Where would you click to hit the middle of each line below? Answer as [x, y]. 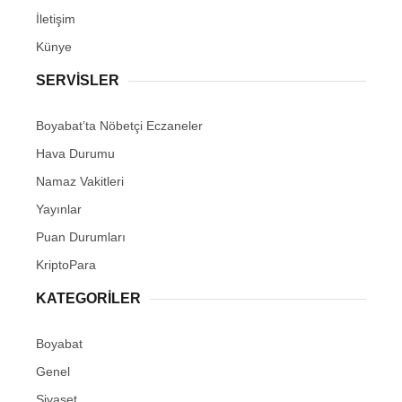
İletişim [56, 19]
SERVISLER [78, 81]
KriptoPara [66, 265]
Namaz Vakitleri [80, 182]
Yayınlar [59, 210]
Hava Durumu [75, 154]
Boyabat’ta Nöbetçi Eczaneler [119, 126]
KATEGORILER [88, 299]
